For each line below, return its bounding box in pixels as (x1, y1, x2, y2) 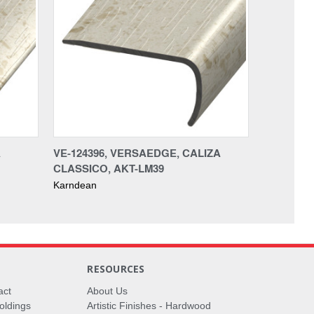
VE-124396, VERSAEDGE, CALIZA (53, 144, 221, 161)
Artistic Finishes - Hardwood (87, 299, 212, 311)
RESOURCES (87, 261, 145, 275)
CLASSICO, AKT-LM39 (53, 160, 164, 176)
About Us (87, 285, 128, 296)
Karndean (53, 179, 97, 191)
